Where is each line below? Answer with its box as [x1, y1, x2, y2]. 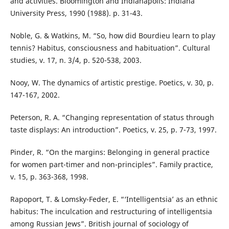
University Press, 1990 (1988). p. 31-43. [10, 8, 143, 18]
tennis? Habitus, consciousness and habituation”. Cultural [10, 43, 210, 53]
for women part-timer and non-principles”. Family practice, [10, 159, 213, 170]
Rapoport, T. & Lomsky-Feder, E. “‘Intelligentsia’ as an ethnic [10, 194, 218, 204]
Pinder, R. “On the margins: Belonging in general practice [10, 147, 210, 157]
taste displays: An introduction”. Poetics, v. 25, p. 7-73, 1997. [10, 125, 217, 135]
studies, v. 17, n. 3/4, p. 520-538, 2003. [10, 55, 142, 65]
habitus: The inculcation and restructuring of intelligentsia [10, 207, 212, 217]
